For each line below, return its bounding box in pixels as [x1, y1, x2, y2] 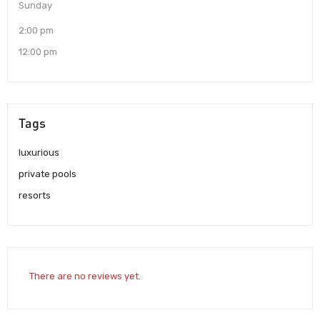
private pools [19, 168, 76, 179]
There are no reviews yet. [29, 271, 141, 282]
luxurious [19, 146, 59, 158]
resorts [19, 189, 51, 201]
